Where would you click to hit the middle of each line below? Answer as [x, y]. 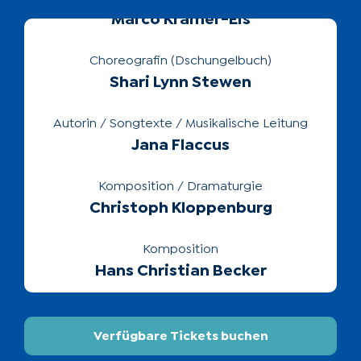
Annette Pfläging [180, 276]
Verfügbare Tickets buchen [180, 336]
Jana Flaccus [180, 87]
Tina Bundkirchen [180, 339]
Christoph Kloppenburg [180, 150]
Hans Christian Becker [180, 213]
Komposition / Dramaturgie [180, 129]
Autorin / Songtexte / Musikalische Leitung [180, 66]
